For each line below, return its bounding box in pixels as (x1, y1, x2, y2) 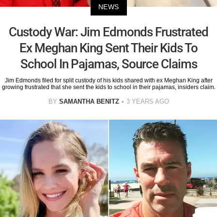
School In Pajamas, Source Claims (20, 56, 197, 71)
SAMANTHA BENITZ (59, 97, 119, 105)
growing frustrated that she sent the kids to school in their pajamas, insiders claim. (1, 83, 216, 91)
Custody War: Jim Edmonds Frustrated (9, 24, 208, 39)
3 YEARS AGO (126, 97, 169, 105)
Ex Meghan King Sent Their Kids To (19, 40, 198, 55)
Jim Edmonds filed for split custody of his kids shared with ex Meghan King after (4, 77, 213, 84)
